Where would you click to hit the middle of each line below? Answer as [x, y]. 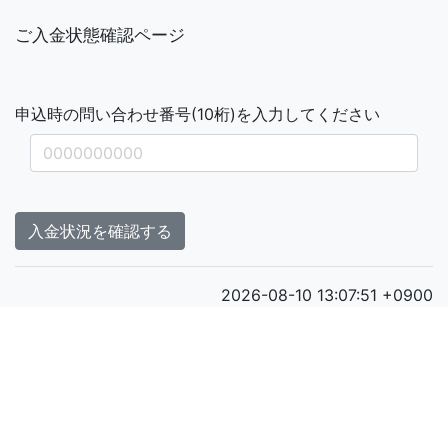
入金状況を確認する [100, 231]
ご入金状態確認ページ [100, 34]
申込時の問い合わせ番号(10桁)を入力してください [197, 114]
